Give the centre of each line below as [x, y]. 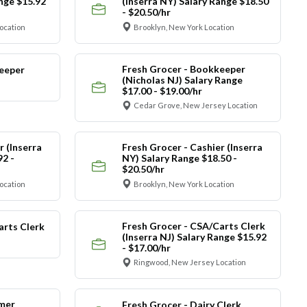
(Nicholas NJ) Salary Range [182, 79]
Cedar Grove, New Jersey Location [196, 106]
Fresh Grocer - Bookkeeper [183, 69]
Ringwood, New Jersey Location [190, 262]
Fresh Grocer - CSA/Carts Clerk [193, 225]
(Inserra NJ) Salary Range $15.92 [194, 236]
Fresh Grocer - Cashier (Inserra [192, 147]
